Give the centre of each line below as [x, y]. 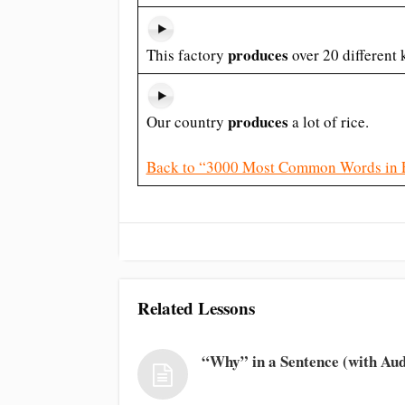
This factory [187, 55]
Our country [187, 122]
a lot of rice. [330, 122]
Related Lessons [196, 309]
